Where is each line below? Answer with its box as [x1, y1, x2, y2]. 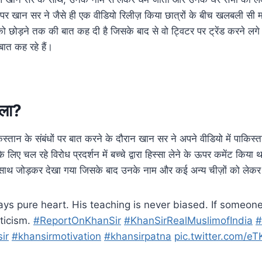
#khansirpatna [104, 230, 171, 242]
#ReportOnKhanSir [33, 214, 121, 226]
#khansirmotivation [12, 230, 101, 242]
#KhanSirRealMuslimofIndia [124, 214, 253, 226]
